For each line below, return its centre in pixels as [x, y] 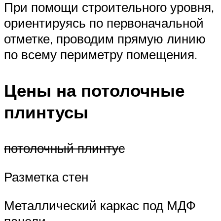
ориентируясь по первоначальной [104, 22]
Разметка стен [46, 176]
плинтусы [46, 112]
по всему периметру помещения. [101, 54]
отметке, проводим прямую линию [105, 38]
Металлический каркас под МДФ [100, 205]
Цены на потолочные [94, 91]
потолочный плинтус [64, 148]
